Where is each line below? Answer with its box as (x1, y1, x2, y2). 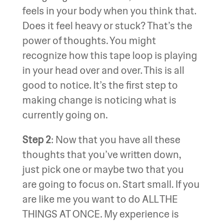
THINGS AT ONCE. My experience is (22, 208, 179, 220)
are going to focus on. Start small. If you (22, 178, 200, 190)
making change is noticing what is (22, 94, 176, 106)
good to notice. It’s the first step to (22, 79, 178, 91)
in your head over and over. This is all (22, 64, 184, 76)
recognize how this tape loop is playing (22, 49, 197, 61)
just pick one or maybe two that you (22, 163, 184, 175)
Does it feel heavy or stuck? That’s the (22, 19, 192, 32)
